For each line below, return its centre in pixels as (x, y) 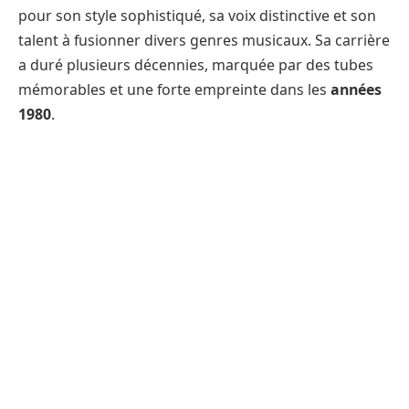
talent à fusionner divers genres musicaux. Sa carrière (204, 40)
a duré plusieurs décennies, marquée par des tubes (196, 64)
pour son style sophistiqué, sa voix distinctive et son (197, 15)
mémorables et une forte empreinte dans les (174, 89)
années (356, 89)
